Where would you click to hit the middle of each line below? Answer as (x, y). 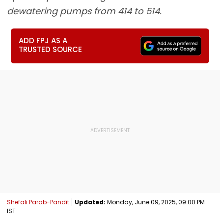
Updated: (90, 202)
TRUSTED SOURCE (51, 49)
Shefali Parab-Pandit (38, 202)
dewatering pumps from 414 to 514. (84, 11)
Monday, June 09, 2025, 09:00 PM (155, 202)
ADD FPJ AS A (43, 41)
